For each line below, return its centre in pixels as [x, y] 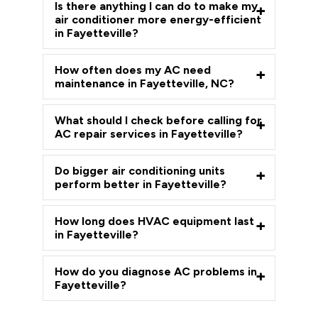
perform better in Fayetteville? [141, 184]
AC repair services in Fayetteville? [149, 133]
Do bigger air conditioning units [140, 170]
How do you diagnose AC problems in [156, 271]
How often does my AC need [133, 70]
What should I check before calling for [158, 120]
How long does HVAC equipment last [154, 221]
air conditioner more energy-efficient [158, 19]
